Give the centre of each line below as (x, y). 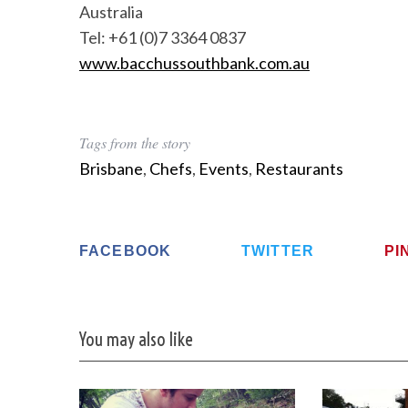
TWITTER (278, 251)
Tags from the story (135, 143)
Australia (111, 12)
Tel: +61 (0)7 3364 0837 (163, 37)
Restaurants (299, 168)
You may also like (136, 340)
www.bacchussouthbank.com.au (194, 63)
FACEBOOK (126, 251)
